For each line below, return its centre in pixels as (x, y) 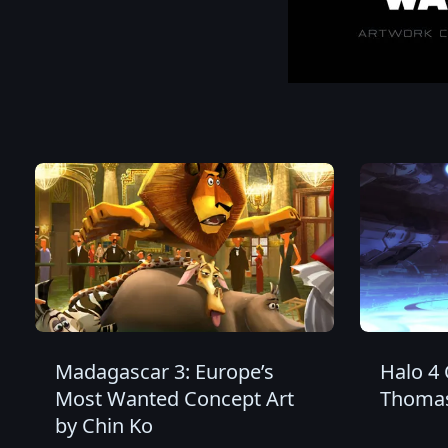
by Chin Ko (104, 425)
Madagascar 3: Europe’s (164, 371)
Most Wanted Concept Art (174, 398)
